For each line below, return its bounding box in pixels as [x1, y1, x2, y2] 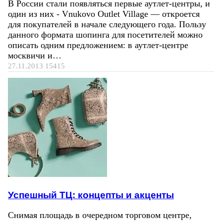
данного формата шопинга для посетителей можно [8, 30, 203, 40]
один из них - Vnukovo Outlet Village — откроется [8, 9, 200, 19]
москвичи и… [8, 51, 61, 61]
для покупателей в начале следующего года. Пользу [8, 19, 206, 30]
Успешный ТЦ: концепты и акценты [8, 189, 174, 200]
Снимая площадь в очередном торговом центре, [8, 210, 192, 220]
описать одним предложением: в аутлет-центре [8, 40, 188, 51]
